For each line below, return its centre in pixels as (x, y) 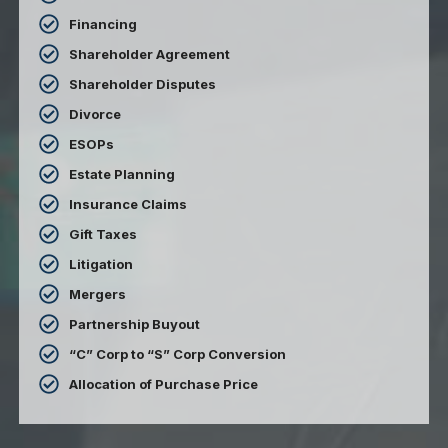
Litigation (101, 263)
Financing (103, 23)
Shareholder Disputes (143, 83)
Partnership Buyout (135, 323)
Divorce (95, 113)
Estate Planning (122, 173)
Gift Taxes (103, 233)
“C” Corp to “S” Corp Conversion (178, 353)
